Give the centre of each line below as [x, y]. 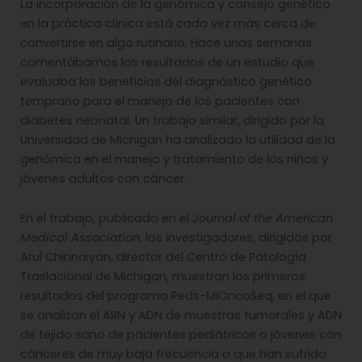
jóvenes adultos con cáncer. [103, 178]
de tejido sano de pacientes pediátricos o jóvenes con [181, 335]
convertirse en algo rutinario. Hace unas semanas [166, 42]
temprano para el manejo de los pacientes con [160, 101]
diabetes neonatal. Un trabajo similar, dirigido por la [172, 120]
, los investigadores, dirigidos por [236, 238]
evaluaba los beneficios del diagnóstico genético [166, 81]
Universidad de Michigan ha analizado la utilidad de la [178, 139]
